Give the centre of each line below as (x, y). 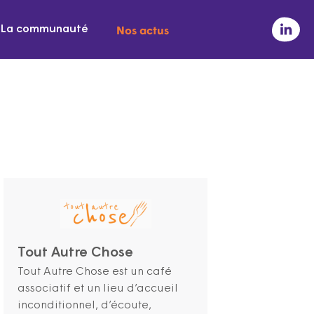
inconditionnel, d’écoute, (84, 305)
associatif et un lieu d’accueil (98, 288)
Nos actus (143, 29)
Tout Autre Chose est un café (95, 272)
